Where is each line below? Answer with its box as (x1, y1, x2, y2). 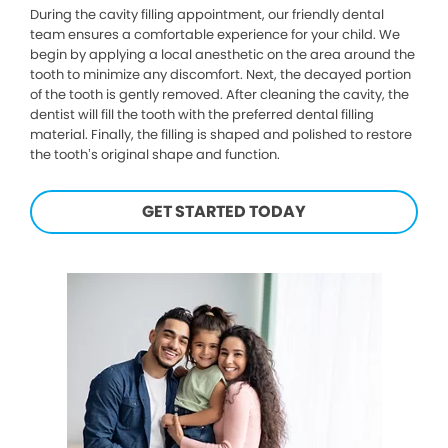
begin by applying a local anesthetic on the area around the (30, 45, 415, 65)
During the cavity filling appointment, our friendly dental (30, 5, 384, 25)
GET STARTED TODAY (142, 200, 306, 224)
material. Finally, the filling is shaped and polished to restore (30, 125, 412, 145)
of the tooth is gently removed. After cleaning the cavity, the (30, 85, 409, 105)
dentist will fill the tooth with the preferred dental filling (30, 105, 374, 125)
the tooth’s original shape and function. (30, 145, 280, 165)
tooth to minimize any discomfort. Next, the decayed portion (30, 65, 411, 85)
